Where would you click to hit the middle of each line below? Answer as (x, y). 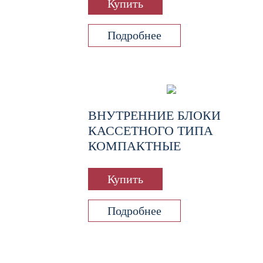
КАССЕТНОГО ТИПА (151, 130)
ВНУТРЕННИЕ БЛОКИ (154, 115)
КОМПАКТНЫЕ (134, 146)
